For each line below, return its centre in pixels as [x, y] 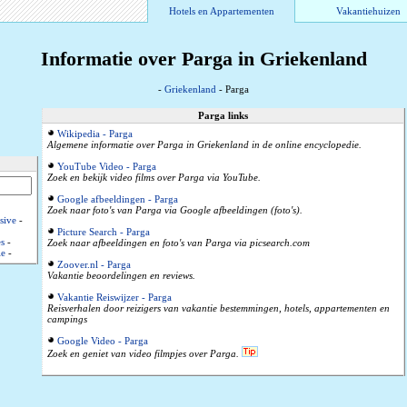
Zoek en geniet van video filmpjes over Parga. [143, 354]
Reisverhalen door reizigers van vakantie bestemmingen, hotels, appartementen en [218, 308]
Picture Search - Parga [103, 232]
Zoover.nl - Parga [94, 265]
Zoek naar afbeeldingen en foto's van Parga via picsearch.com [178, 243]
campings [67, 319]
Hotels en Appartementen [221, 11]
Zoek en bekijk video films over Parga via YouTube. [154, 178]
